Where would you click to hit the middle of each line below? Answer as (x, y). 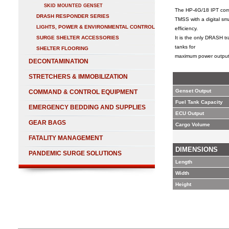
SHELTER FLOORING (62, 48)
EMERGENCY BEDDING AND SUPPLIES (87, 107)
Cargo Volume (193, 124)
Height (183, 184)
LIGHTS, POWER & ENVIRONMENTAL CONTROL (96, 27)
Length (184, 162)
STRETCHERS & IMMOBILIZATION (78, 77)
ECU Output (190, 113)
